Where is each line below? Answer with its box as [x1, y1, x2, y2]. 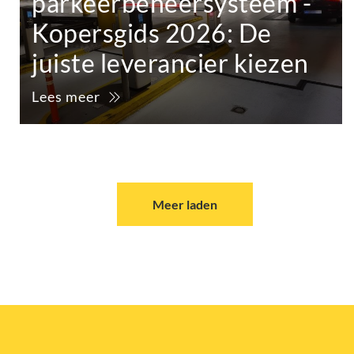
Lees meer [32, 88, 100, 106]
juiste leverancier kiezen [32, 47, 309, 79]
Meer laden [153, 197, 217, 213]
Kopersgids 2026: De [32, 17, 272, 49]
